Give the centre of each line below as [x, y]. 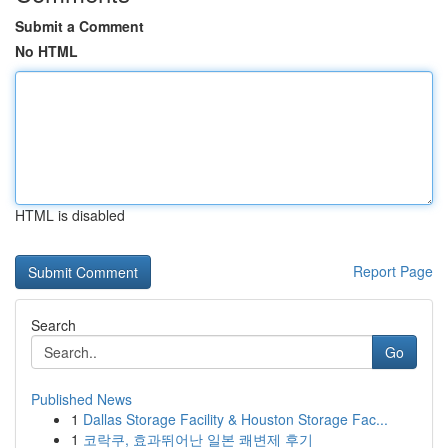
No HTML [46, 51]
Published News [81, 399]
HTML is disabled [70, 215]
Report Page [393, 271]
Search [53, 325]
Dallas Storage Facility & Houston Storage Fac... [235, 419]
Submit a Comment [79, 26]
